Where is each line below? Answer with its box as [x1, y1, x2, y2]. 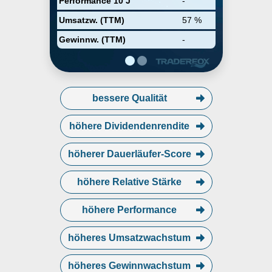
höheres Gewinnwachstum [68, 260, 191, 271]
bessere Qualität [92, 93, 167, 103]
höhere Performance [82, 205, 177, 215]
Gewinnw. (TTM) [58, 35, 126, 45]
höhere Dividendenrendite [69, 121, 189, 131]
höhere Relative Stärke [77, 177, 182, 187]
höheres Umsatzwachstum [68, 233, 191, 243]
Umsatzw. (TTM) [58, 15, 124, 25]
